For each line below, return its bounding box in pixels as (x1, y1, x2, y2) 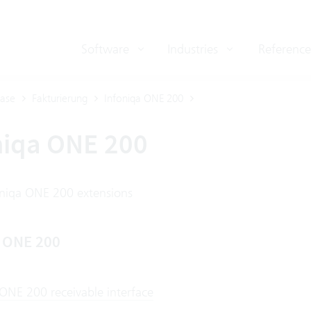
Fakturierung (31, 92, 87, 105)
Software (81, 41, 133, 57)
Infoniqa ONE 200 (103, 92, 183, 105)
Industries (167, 41, 221, 57)
